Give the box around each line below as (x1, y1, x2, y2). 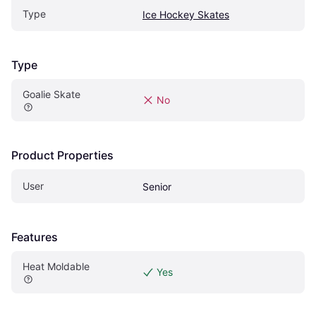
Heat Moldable (23, 260, 90, 272)
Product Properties (11, 147, 114, 162)
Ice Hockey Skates (142, 8, 229, 20)
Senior (142, 180, 171, 193)
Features (11, 229, 58, 244)
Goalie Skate (23, 87, 80, 100)
